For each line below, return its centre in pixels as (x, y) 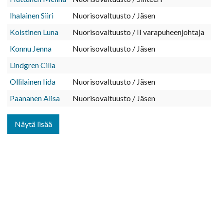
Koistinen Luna (34, 32)
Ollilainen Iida (33, 82)
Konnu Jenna (31, 49)
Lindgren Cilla (33, 65)
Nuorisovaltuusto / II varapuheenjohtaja (138, 32)
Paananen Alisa (35, 98)
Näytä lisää (33, 124)
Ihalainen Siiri (32, 16)
